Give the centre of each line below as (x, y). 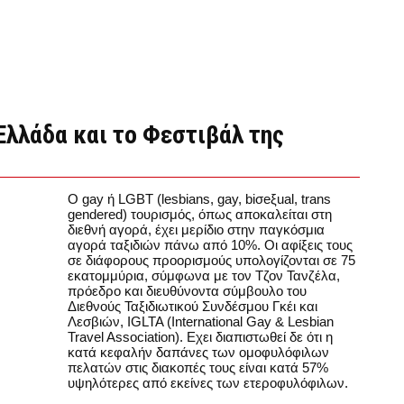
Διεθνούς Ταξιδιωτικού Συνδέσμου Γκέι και (193, 306)
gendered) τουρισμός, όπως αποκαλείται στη (200, 214)
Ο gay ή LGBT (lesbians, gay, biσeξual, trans (199, 199)
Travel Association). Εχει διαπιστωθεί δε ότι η (200, 337)
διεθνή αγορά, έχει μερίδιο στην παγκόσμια (196, 230)
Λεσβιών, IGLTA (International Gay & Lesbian (201, 321)
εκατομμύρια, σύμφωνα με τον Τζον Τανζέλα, (204, 275)
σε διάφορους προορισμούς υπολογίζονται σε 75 (211, 260)
